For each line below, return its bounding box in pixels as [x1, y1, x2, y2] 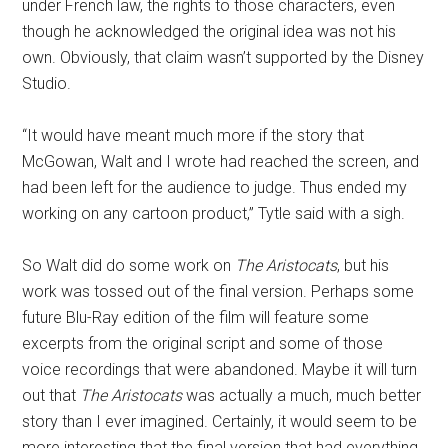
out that [22, 386, 81, 405]
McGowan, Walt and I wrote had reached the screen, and [22, 152, 420, 171]
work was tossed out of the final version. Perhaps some [22, 282, 415, 301]
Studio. [22, 74, 72, 93]
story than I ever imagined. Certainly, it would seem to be [22, 412, 418, 431]
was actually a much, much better [182, 386, 422, 405]
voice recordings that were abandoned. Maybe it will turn [22, 360, 418, 379]
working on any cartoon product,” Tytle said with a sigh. [22, 204, 406, 223]
